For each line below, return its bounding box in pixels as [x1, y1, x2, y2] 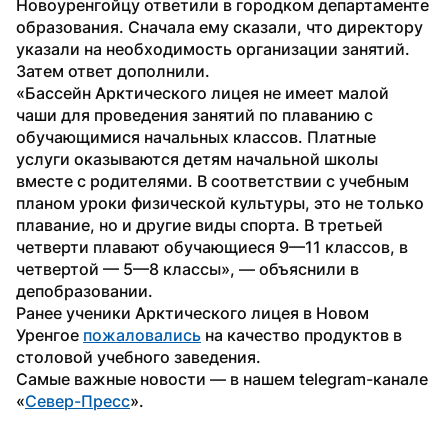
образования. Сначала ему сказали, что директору [16, 16, 423, 37]
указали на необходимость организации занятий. [16, 38, 410, 59]
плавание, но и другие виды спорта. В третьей [16, 214, 383, 235]
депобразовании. [16, 280, 153, 301]
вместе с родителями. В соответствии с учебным [16, 170, 409, 191]
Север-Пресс [25, 390, 130, 411]
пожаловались [83, 324, 201, 345]
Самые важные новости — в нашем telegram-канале [16, 368, 428, 389]
